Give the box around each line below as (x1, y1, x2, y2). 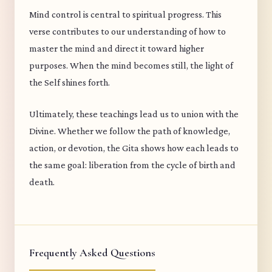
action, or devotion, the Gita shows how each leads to (29, 143, 239, 153)
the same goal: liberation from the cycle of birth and (29, 160, 236, 170)
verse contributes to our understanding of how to (29, 26, 226, 36)
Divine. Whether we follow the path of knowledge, (29, 126, 230, 136)
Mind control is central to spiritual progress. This (29, 9, 222, 19)
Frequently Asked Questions (29, 246, 155, 259)
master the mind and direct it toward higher (29, 43, 204, 53)
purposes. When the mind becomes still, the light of (29, 60, 233, 70)
